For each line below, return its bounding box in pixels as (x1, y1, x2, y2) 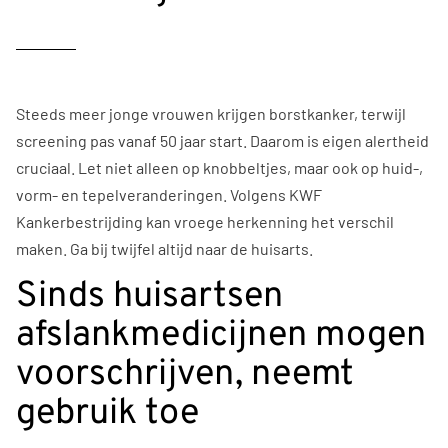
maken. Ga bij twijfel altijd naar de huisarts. (16, 238, 313, 258)
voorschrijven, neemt (16, 351, 354, 398)
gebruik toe (16, 390, 199, 437)
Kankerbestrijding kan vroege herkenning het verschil (16, 211, 394, 231)
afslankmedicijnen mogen (16, 312, 426, 359)
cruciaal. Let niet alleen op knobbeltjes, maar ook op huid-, (16, 157, 423, 177)
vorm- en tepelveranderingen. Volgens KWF (16, 184, 322, 204)
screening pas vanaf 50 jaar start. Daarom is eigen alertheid (16, 130, 429, 150)
